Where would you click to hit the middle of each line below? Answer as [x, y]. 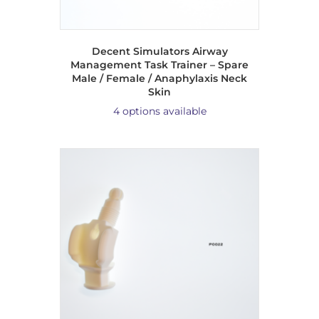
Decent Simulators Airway [159, 52]
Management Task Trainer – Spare [159, 65]
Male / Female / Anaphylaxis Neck [159, 79]
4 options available [159, 111]
